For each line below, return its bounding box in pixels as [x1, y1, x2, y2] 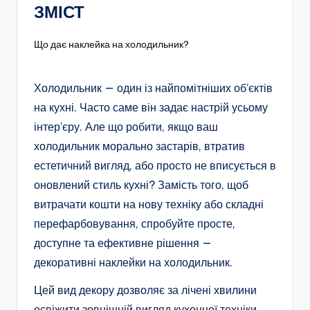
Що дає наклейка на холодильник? [34, 37, 189, 51]
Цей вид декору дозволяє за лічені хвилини [34, 282, 257, 297]
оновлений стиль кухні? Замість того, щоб [34, 177, 248, 192]
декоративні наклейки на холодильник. [34, 255, 232, 269]
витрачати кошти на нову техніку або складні [34, 197, 264, 211]
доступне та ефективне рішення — [34, 235, 212, 250]
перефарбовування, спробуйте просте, [34, 216, 235, 230]
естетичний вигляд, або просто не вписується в [34, 158, 276, 172]
